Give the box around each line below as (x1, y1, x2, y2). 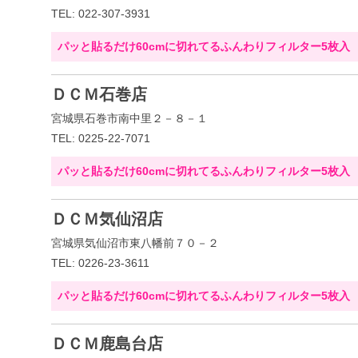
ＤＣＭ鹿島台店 (51, 335, 163, 352)
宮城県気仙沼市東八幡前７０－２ (51, 237, 219, 249)
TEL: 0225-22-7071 (51, 132, 150, 145)
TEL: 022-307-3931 (51, 7, 150, 20)
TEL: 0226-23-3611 (51, 257, 149, 269)
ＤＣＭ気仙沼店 (51, 210, 163, 228)
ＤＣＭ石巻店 (51, 86, 147, 103)
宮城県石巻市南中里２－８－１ (51, 112, 208, 125)
